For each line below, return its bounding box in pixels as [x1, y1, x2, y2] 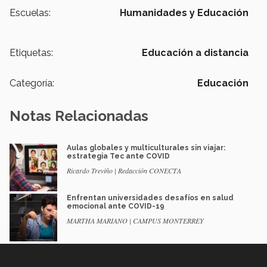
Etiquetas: [10, 46, 53, 58]
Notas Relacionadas [10, 107, 148, 125]
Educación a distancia [142, 46, 249, 58]
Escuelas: [10, 7, 51, 18]
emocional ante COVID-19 [67, 201, 164, 210]
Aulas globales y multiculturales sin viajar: [67, 143, 225, 152]
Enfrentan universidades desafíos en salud [67, 193, 234, 202]
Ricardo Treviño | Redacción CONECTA [67, 165, 181, 175]
